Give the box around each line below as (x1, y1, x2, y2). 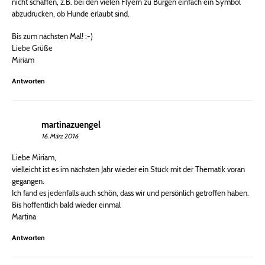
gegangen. (12, 176, 44, 186)
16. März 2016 (41, 132, 78, 141)
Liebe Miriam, (12, 153, 56, 163)
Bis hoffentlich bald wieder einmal (12, 200, 121, 210)
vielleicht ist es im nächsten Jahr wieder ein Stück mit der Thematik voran (12, 164, 245, 174)
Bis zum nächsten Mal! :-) (12, 31, 93, 41)
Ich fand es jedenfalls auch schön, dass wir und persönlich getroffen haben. (12, 188, 249, 198)
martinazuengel (41, 119, 101, 131)
